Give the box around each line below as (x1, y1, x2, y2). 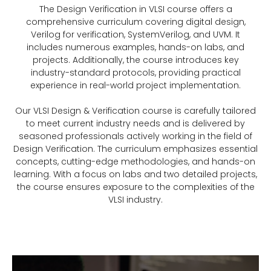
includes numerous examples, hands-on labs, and (27, 41, 244, 53)
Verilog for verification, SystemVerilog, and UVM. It (31, 28, 240, 41)
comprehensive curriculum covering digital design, (25, 16, 246, 28)
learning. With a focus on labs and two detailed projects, (14, 168, 257, 180)
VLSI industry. (108, 194, 163, 206)
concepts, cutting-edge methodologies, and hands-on (16, 155, 255, 168)
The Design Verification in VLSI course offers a (39, 3, 232, 15)
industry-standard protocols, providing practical (30, 67, 241, 79)
